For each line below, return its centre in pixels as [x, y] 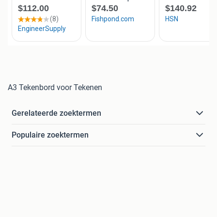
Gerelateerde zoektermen [56, 113]
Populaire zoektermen [50, 135]
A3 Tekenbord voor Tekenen [55, 88]
